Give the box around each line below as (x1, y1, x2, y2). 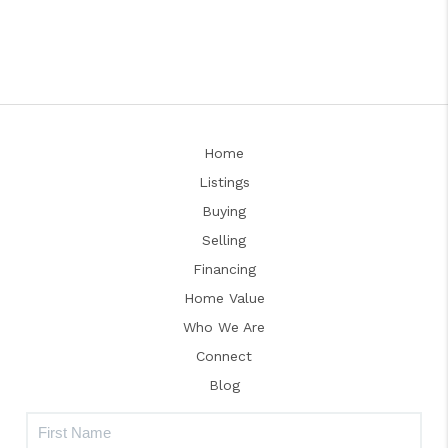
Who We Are (183, 318, 265, 335)
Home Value (183, 289, 265, 306)
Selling (202, 231, 246, 248)
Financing (192, 260, 256, 277)
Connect (196, 347, 252, 364)
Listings (198, 173, 250, 190)
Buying (202, 202, 246, 219)
